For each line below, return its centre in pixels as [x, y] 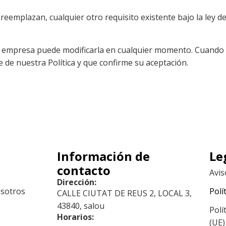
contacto [84, 170]
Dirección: [77, 182]
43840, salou [81, 206]
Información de [104, 156]
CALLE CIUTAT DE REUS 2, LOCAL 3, [125, 193]
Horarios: [76, 217]
